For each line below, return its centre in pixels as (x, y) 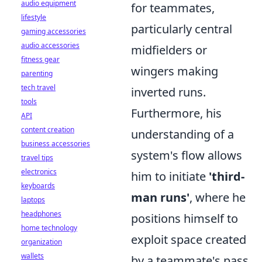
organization (42, 242)
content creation (48, 130)
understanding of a (182, 134)
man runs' (160, 197)
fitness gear (40, 59)
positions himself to (185, 218)
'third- (227, 176)
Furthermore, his (176, 113)
